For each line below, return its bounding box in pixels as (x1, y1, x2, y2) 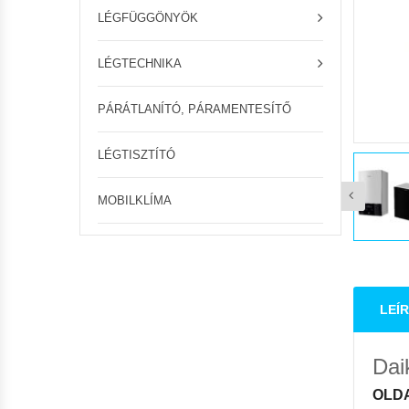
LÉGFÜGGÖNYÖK (98, 11, 198, 25)
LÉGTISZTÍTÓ (98, 148, 175, 162)
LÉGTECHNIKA (98, 57, 182, 70)
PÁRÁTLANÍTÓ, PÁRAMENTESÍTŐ (98, 102, 291, 116)
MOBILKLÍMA (98, 194, 172, 207)
